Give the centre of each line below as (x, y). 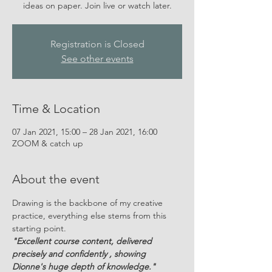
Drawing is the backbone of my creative (89, 203)
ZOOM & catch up (48, 143)
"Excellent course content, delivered (83, 241)
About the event (56, 179)
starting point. (39, 228)
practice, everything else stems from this (90, 216)
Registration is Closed (97, 44)
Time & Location (56, 109)
